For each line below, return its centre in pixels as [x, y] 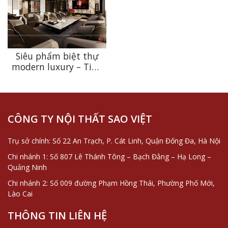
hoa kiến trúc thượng [57, 77]
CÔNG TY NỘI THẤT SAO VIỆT [80, 119]
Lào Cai [20, 193]
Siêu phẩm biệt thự [57, 56]
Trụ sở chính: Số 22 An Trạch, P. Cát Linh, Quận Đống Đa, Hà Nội [114, 140]
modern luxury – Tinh [57, 66]
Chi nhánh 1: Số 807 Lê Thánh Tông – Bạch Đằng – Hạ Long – [109, 156]
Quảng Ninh [27, 167]
